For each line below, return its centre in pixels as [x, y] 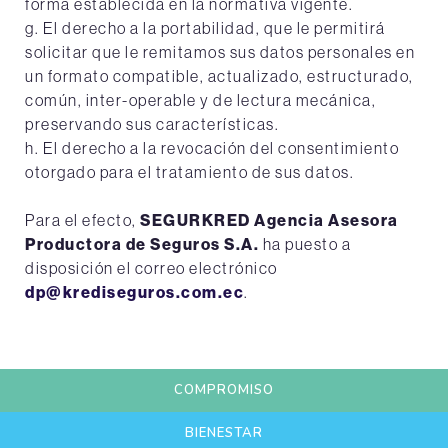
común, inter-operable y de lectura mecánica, [200, 100]
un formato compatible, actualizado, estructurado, [219, 76]
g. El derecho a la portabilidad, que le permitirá [205, 28]
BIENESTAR [224, 433]
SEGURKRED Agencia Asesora [269, 220]
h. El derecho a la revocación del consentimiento [212, 148]
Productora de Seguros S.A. [142, 244]
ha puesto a [305, 244]
